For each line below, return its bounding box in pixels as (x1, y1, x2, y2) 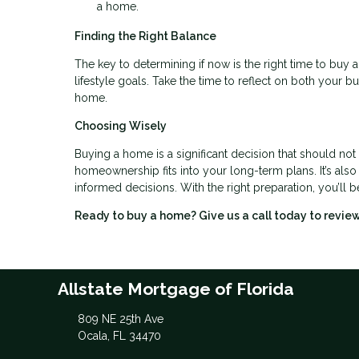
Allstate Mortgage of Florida (58, 279, 294, 300)
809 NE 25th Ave (77, 313, 163, 326)
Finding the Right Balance (75, 30, 216, 43)
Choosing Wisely (75, 119, 167, 133)
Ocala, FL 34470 (77, 329, 161, 343)
